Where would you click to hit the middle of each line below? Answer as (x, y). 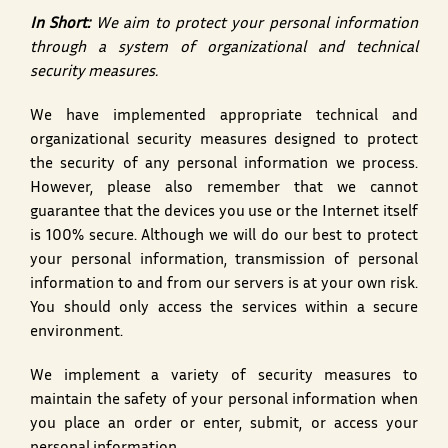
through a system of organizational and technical (224, 49)
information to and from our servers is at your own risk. (224, 285)
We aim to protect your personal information (254, 25)
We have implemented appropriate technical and (224, 117)
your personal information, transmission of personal (224, 261)
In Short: (60, 25)
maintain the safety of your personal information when (224, 401)
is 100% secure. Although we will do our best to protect (224, 237)
